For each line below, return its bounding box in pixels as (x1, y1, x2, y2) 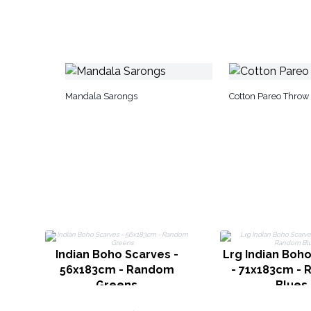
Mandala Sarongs (65, 91, 137, 101)
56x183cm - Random (59, 263, 174, 276)
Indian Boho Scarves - (55, 248, 178, 261)
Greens (96, 278, 137, 292)
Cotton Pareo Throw (229, 91, 309, 101)
